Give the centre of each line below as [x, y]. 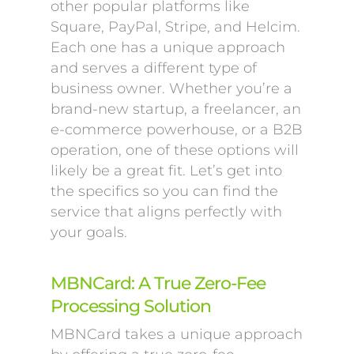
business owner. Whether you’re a [171, 88]
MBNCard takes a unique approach [177, 334]
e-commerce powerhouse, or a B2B [177, 130]
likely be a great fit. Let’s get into [166, 171]
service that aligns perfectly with [166, 212]
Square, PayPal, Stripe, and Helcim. [175, 27]
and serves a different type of [154, 68]
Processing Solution [131, 306]
